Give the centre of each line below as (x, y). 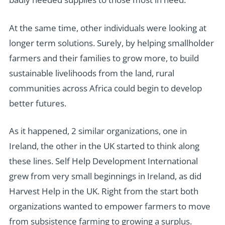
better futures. (37, 103)
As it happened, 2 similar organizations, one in (98, 131)
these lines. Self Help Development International (103, 161)
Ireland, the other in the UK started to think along (104, 146)
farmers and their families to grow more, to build (104, 58)
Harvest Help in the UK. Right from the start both (103, 191)
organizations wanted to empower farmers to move (109, 206)
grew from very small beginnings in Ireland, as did (105, 176)
